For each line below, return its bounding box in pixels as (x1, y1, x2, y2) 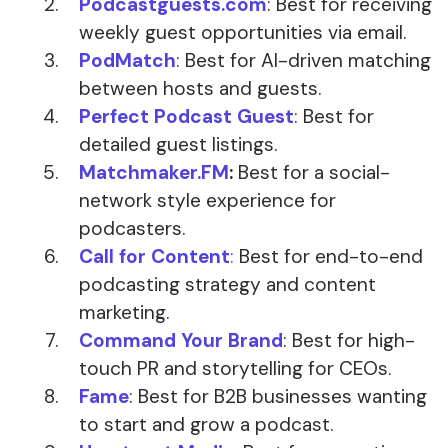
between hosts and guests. (79, 76, 321, 102)
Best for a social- (233, 160, 390, 186)
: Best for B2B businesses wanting (129, 384, 427, 410)
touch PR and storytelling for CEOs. (79, 356, 391, 382)
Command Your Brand (79, 328, 283, 354)
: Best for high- (283, 328, 415, 354)
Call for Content (79, 244, 230, 270)
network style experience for (79, 188, 336, 214)
